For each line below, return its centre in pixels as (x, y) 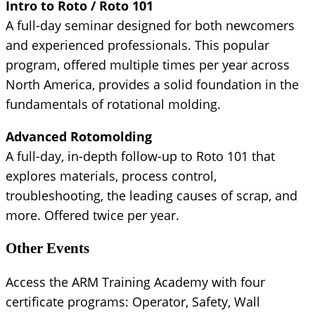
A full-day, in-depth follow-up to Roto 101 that (140, 156)
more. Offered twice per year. (92, 215)
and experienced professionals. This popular (137, 45)
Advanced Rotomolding (79, 136)
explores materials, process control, (111, 175)
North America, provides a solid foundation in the (152, 84)
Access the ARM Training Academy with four (135, 282)
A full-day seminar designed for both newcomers (150, 25)
